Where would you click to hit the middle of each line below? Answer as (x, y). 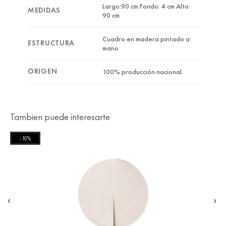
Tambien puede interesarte (60, 117)
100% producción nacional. (143, 71)
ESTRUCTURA (51, 43)
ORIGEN (43, 71)
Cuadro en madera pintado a (146, 39)
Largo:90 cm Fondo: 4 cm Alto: (147, 6)
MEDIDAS (44, 10)
